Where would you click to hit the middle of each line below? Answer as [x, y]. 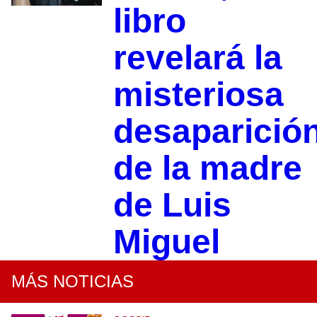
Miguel [166, 242]
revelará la [197, 58]
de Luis [172, 205]
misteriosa [198, 95]
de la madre [207, 168]
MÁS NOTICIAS [73, 282]
